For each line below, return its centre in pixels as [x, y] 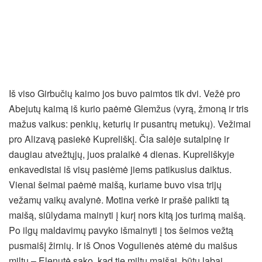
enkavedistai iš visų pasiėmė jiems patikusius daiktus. [120, 169]
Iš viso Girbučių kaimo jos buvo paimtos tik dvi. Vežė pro [125, 93]
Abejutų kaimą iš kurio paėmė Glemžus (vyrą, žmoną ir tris [129, 108]
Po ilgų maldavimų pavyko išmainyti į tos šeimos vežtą [121, 230]
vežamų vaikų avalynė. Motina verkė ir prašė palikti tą [119, 199]
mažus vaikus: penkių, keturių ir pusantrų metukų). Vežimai [130, 123]
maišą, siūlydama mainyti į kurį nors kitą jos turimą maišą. [127, 215]
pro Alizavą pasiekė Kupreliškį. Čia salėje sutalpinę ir [119, 139]
